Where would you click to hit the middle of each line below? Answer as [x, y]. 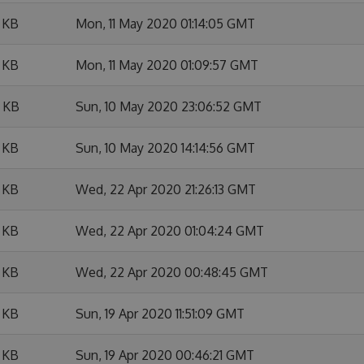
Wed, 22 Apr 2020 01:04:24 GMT [170, 231]
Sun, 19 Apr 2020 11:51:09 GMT [160, 314]
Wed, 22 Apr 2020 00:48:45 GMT [172, 272]
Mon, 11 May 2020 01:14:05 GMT [165, 24]
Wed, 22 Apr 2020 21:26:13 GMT [166, 189]
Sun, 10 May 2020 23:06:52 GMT [169, 106]
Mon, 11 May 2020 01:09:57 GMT [167, 65]
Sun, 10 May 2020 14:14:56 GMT [165, 148]
